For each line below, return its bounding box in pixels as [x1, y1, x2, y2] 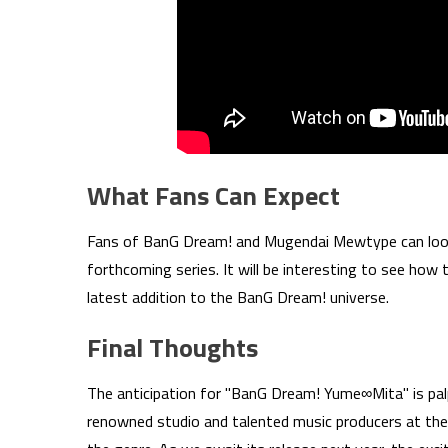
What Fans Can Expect [87, 176, 340, 216]
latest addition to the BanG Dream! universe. [87, 285, 389, 310]
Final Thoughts [87, 328, 258, 368]
